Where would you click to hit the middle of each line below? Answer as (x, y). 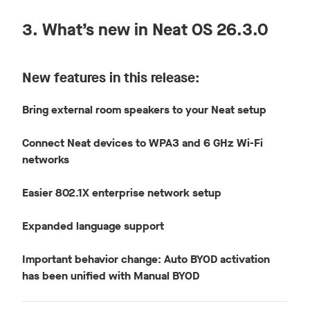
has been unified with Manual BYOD (111, 276)
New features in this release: (111, 78)
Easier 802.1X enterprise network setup (122, 193)
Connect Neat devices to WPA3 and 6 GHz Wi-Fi (143, 143)
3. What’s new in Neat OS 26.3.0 (145, 30)
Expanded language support (93, 226)
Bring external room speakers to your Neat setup (144, 110)
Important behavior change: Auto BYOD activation (146, 259)
